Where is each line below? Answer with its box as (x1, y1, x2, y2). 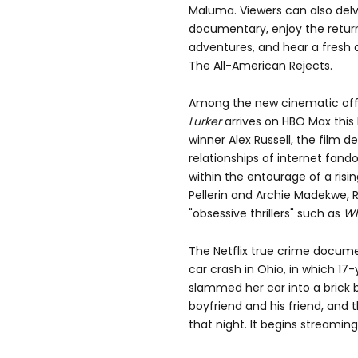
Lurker (189, 113, 221, 130)
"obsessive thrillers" (189, 205, 294, 222)
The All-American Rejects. (189, 58, 332, 74)
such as (294, 205, 344, 222)
